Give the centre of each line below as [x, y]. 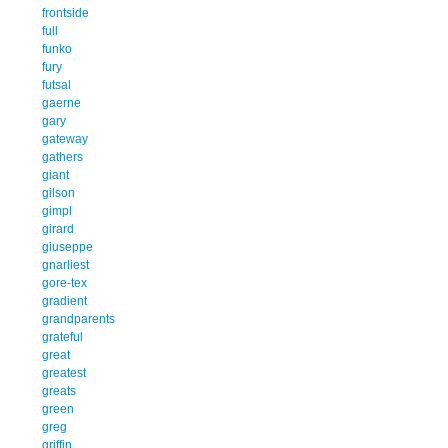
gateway [65, 138]
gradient [64, 300]
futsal [56, 84]
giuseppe [67, 246]
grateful [62, 336]
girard [58, 228]
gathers [62, 156]
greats [59, 390]
